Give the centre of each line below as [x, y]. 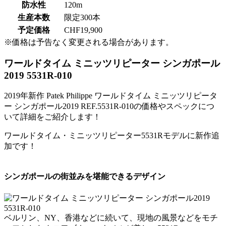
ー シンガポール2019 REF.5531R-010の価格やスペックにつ [109, 106]
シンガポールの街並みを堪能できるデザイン [85, 177]
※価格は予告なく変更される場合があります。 [89, 42]
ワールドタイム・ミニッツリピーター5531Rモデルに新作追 [112, 135]
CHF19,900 [83, 30]
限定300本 [82, 17]
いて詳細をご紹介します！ [52, 117]
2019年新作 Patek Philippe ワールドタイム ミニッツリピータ [111, 95]
